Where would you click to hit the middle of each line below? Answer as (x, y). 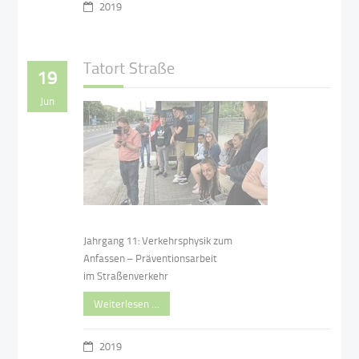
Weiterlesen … (127, 304)
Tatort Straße (129, 67)
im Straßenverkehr (126, 276)
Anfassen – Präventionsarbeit (151, 258)
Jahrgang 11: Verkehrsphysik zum (158, 241)
